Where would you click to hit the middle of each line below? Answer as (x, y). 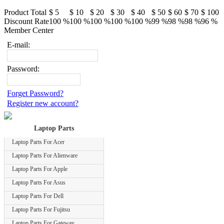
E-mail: (18, 45)
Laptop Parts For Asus (39, 182)
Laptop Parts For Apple (40, 169)
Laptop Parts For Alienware (45, 155)
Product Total (25, 12)
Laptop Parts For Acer (38, 142)
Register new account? (43, 103)
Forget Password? (35, 93)
